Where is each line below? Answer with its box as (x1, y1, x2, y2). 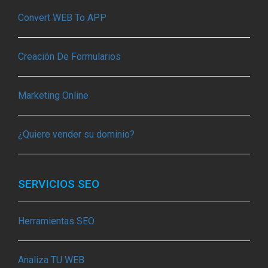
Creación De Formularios (18, 51, 121, 63)
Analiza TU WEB (18, 254, 84, 266)
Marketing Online (18, 90, 89, 102)
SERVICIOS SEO (18, 177, 102, 191)
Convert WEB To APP (18, 12, 106, 24)
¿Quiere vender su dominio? (18, 129, 135, 141)
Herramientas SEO (18, 215, 95, 227)
